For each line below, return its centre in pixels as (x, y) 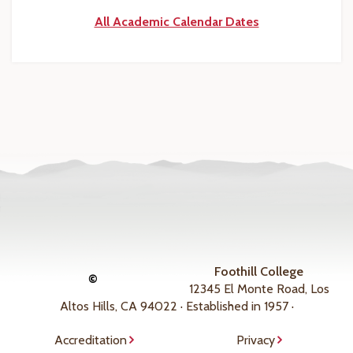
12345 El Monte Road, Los (259, 289)
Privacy (255, 340)
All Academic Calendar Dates (176, 22)
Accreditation (91, 340)
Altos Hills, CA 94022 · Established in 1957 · (176, 307)
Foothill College (259, 272)
